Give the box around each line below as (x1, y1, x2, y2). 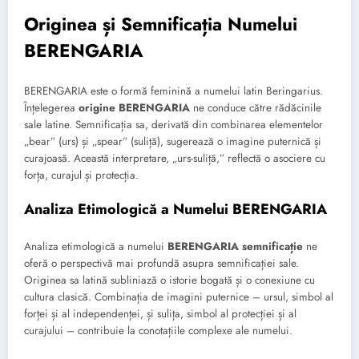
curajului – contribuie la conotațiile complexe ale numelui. (24, 323, 292, 339)
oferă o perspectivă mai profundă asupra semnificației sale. (24, 256, 299, 272)
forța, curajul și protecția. (24, 167, 139, 183)
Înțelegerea (24, 99, 79, 115)
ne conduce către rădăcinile (190, 99, 321, 115)
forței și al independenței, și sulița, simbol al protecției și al (24, 306, 296, 322)
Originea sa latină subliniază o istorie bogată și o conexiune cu (24, 272, 315, 288)
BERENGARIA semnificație (167, 239, 303, 255)
